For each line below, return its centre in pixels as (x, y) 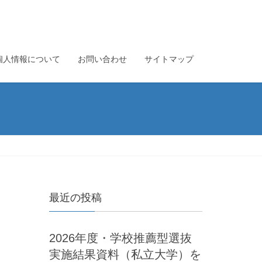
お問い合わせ (102, 59)
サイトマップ (169, 59)
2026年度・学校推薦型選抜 (120, 238)
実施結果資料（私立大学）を (125, 254)
